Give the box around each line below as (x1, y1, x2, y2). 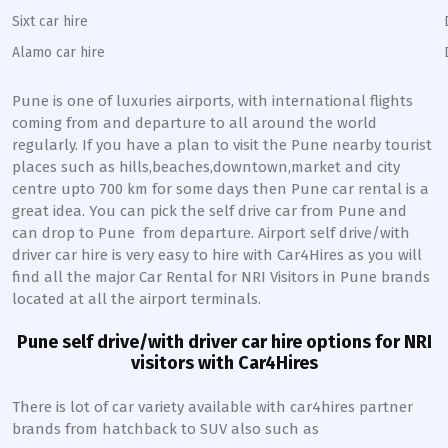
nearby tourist (328, 136, 432, 154)
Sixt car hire (12, 13, 88, 30)
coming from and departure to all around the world (12, 114, 377, 132)
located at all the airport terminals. (12, 290, 265, 308)
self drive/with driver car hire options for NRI (57, 331, 432, 353)
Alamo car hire (12, 44, 105, 61)
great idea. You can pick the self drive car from (12, 202, 338, 220)
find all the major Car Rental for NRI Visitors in (12, 268, 340, 286)
